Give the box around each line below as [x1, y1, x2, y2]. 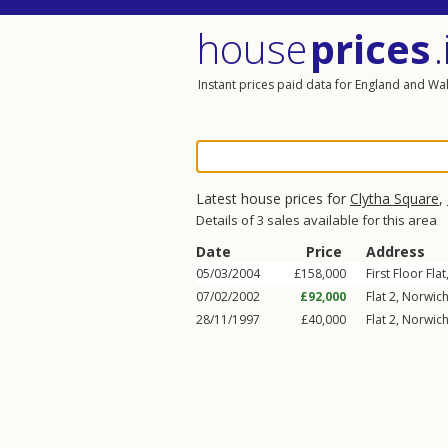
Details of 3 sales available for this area [196, 211, 437, 229]
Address [366, 242, 425, 261]
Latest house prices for [196, 189, 350, 208]
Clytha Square [350, 189, 439, 208]
